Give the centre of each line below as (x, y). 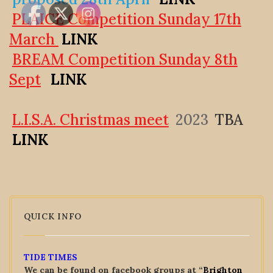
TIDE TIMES (52, 257)
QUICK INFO (53, 216)
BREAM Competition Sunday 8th (125, 59)
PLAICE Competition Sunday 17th (126, 19)
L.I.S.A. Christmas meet (90, 120)
